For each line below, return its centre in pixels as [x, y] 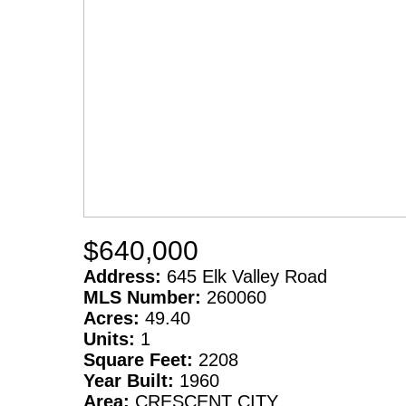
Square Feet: [141, 360]
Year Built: [131, 381]
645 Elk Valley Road [247, 277]
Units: [112, 339]
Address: [125, 277]
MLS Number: [145, 298]
